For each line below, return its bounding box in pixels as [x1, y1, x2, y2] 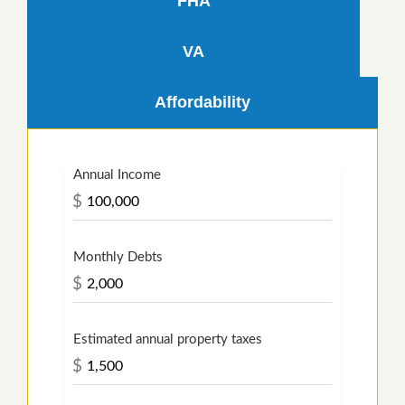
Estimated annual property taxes [73, 332, 262, 346]
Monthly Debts [73, 250, 163, 264]
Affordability [155, 92, 250, 111]
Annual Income [73, 167, 161, 182]
